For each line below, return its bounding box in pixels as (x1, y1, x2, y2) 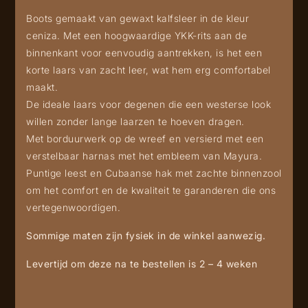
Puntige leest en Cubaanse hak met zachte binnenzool (26, 166, 282, 179)
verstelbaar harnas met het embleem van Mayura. (26, 149, 262, 162)
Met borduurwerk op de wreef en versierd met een (26, 132, 264, 144)
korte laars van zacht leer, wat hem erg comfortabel (26, 63, 271, 76)
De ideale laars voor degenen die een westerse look (26, 98, 271, 110)
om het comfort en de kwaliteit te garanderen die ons (26, 184, 276, 196)
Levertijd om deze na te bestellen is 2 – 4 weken (26, 257, 257, 269)
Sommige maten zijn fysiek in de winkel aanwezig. (26, 229, 265, 241)
